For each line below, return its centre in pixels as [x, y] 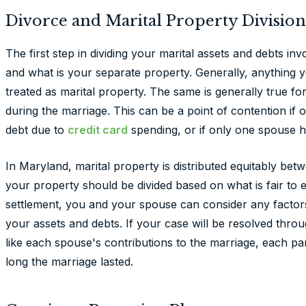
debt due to [37, 130]
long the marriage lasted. [69, 262]
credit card [98, 130]
